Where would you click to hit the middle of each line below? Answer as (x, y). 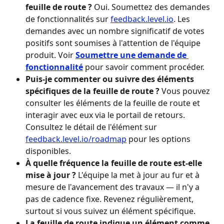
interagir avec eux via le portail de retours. (106, 115)
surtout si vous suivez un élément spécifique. (110, 211)
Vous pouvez (186, 91)
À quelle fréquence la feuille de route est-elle (115, 163)
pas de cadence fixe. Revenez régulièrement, (110, 199)
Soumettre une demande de (132, 55)
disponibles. (48, 151)
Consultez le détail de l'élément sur (92, 127)
